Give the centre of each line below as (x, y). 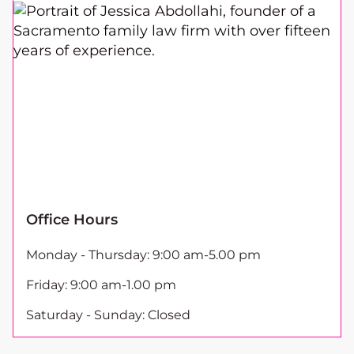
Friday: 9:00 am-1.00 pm (101, 285)
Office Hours (72, 220)
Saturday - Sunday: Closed (108, 315)
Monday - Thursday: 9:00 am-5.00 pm (143, 255)
